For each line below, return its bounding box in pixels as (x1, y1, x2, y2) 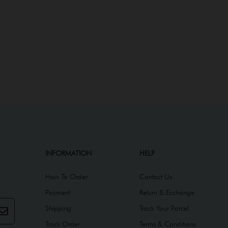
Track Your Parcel (139, 204, 189, 213)
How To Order (45, 173, 88, 181)
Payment (45, 188, 70, 197)
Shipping (45, 204, 71, 213)
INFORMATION (45, 149, 92, 158)
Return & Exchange (139, 188, 194, 197)
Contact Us (139, 173, 172, 181)
